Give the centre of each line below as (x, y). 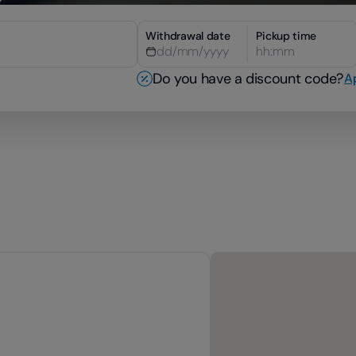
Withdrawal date (188, 36)
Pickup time (286, 36)
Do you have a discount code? (248, 78)
